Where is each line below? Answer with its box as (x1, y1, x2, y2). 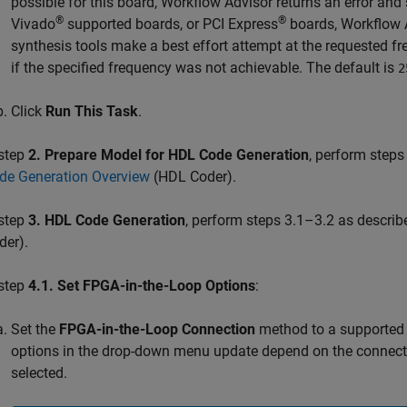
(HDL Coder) (150, 168, 233, 185)
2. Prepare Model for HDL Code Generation (28, 146, 309, 164)
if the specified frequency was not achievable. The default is (11, 59, 398, 76)
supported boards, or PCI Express (64, 15, 278, 33)
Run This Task (45, 103, 138, 120)
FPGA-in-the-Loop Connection (59, 321, 255, 338)
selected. (11, 364, 67, 382)
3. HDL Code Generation (28, 212, 185, 229)
